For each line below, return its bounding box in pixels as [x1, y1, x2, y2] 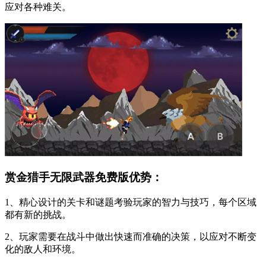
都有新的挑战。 [5, 209, 71, 220]
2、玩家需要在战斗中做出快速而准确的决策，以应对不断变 [5, 231, 256, 242]
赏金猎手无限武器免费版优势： [5, 171, 163, 184]
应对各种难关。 [5, 2, 71, 12]
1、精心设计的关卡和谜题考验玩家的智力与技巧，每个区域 [5, 197, 256, 207]
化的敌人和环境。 [5, 243, 81, 254]
